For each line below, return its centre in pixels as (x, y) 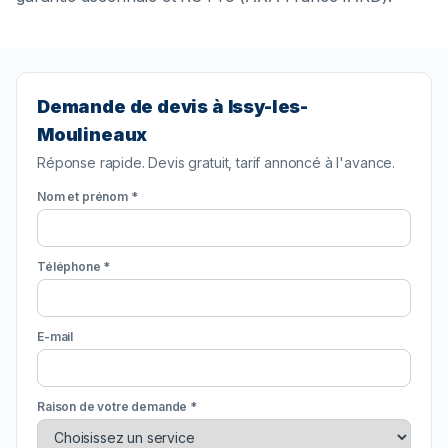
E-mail (55, 337)
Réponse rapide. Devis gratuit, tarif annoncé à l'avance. (216, 163)
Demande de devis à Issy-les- (172, 107)
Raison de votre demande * (117, 407)
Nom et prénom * (87, 197)
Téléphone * (74, 267)
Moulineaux (92, 135)
